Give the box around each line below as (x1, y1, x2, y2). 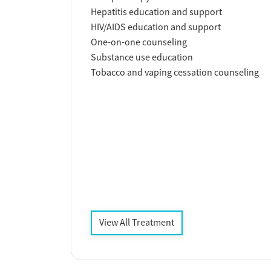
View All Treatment (99, 217, 174, 229)
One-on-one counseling (91, 36, 187, 49)
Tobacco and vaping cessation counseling (91, 67, 259, 79)
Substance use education (91, 51, 193, 64)
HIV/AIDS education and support (91, 21, 221, 34)
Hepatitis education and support (91, 6, 222, 19)
